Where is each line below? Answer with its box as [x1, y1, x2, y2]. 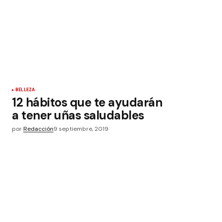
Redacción [23, 125, 54, 133]
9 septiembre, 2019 [54, 125, 109, 133]
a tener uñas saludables [12, 108, 144, 123]
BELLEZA [15, 87, 35, 93]
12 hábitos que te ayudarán [12, 95, 163, 110]
